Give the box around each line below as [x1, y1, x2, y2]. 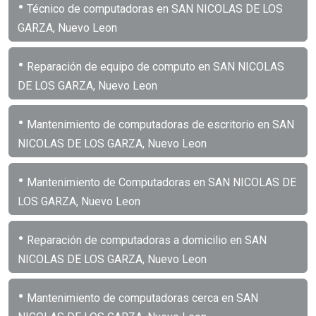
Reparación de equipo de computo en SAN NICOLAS [24, 59, 284, 73]
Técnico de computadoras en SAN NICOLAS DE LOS [24, 1, 283, 16]
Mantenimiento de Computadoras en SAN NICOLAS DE [24, 175, 296, 189]
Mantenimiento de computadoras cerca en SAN [24, 291, 258, 305]
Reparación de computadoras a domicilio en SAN [24, 233, 267, 247]
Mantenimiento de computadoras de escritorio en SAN [24, 117, 294, 131]
